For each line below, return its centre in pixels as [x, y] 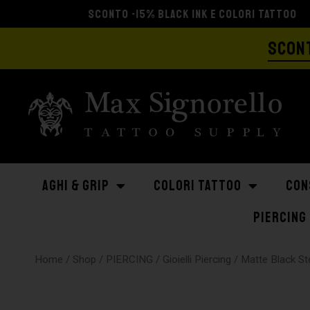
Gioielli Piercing [197, 259]
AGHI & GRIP [76, 186]
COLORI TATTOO [198, 186]
